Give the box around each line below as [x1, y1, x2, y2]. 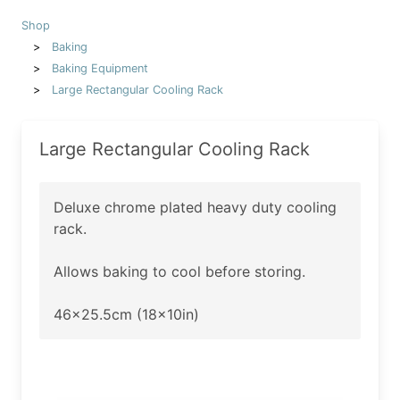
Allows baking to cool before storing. [54, 262, 305, 280]
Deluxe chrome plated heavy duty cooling [54, 197, 337, 216]
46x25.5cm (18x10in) [54, 304, 199, 323]
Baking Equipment [51, 61, 148, 75]
